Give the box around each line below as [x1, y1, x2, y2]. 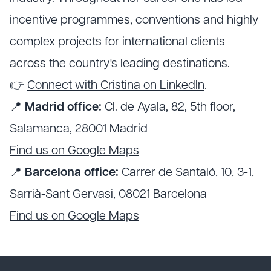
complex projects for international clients [10, 36, 225, 49]
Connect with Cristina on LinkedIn [27, 80, 204, 93]
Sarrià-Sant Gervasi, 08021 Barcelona [10, 189, 207, 201]
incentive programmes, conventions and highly [10, 15, 259, 27]
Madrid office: [25, 102, 102, 114]
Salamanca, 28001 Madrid [10, 123, 148, 136]
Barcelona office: [25, 167, 119, 180]
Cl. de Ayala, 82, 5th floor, [102, 102, 235, 114]
